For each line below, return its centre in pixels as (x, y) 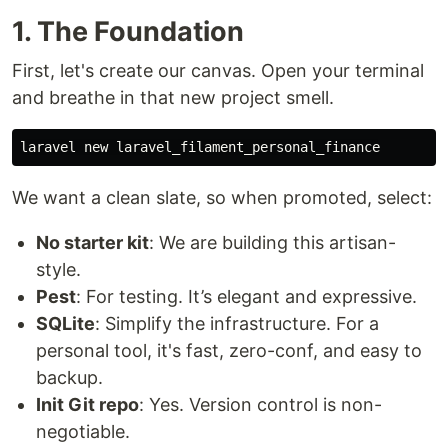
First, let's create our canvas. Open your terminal (218, 70)
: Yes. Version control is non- (260, 404)
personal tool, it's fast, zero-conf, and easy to (229, 350)
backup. (69, 377)
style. (58, 269)
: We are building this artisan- (272, 242)
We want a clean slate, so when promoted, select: (222, 197)
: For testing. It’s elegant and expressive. (246, 296)
